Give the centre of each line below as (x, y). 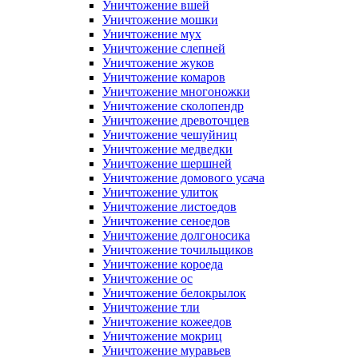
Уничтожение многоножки (176, 91)
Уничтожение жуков (158, 63)
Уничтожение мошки (160, 20)
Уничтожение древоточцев (176, 120)
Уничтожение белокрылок (174, 293)
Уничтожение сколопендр (173, 106)
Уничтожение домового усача (183, 178)
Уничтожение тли (151, 307)
